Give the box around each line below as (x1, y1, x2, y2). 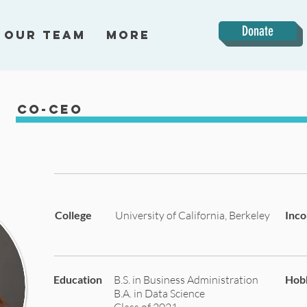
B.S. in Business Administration (114, 273, 258, 286)
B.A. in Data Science (114, 286, 205, 300)
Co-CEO (17, 101, 83, 117)
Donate (242, 23, 273, 39)
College (55, 208, 92, 221)
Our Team (4, 27, 86, 42)
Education (53, 273, 102, 286)
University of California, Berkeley (115, 208, 270, 222)
